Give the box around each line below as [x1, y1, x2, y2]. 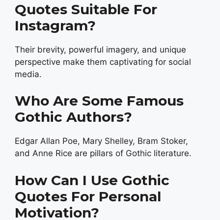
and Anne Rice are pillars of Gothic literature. [15, 148, 192, 159]
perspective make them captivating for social [15, 56, 191, 67]
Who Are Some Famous [15, 92, 184, 110]
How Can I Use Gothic [15, 171, 169, 189]
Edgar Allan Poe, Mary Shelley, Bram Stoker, [15, 136, 188, 146]
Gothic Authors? [15, 109, 132, 126]
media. [15, 69, 42, 79]
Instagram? [15, 17, 96, 34]
